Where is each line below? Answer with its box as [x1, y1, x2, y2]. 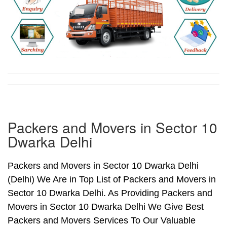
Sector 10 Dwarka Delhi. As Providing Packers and [8, 188, 212, 199]
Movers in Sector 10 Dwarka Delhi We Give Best [8, 202, 204, 212]
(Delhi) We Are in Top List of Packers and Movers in [8, 174, 216, 185]
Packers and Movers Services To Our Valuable [8, 215, 196, 226]
